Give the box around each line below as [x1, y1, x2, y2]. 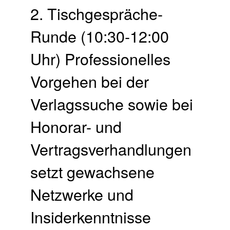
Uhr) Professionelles [30, 47, 171, 70]
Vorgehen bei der [30, 69, 149, 92]
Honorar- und [30, 114, 122, 138]
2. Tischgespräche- [30, 2, 163, 25]
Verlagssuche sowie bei [30, 92, 194, 115]
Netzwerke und [30, 182, 134, 205]
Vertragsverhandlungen [30, 137, 192, 160]
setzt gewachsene [30, 160, 155, 183]
